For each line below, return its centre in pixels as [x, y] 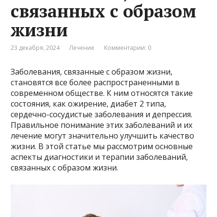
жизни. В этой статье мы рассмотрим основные [102, 147]
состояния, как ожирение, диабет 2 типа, [89, 104]
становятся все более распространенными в [95, 83]
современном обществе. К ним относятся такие [102, 93]
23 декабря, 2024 [35, 48]
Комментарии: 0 [128, 48]
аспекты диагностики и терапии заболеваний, [100, 157]
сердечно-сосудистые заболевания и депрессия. [102, 115]
